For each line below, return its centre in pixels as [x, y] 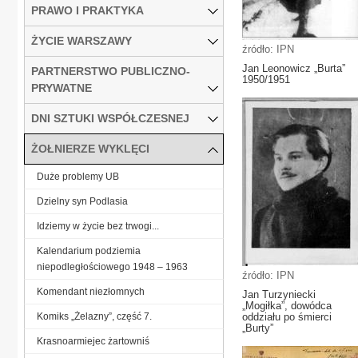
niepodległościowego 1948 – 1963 [112, 267]
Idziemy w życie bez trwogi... [98, 226]
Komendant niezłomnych [91, 291]
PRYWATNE [62, 88]
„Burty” [258, 328]
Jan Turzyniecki [279, 294]
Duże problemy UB [78, 176]
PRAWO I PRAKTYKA [88, 10]
